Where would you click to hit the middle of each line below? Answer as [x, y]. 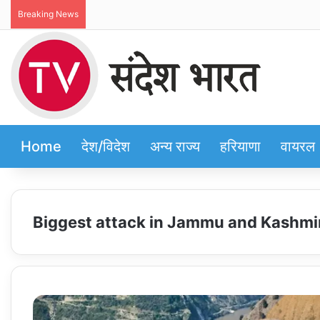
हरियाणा [240, 146]
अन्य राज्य [175, 146]
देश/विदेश [106, 146]
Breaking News [48, 14]
